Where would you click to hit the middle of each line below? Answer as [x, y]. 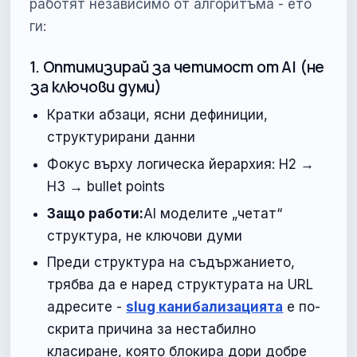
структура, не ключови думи [145, 235]
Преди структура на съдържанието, [171, 263]
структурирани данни [122, 137]
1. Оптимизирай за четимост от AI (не [177, 67]
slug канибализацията [205, 307]
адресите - [85, 307]
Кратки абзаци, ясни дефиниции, [158, 115]
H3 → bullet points [106, 187]
